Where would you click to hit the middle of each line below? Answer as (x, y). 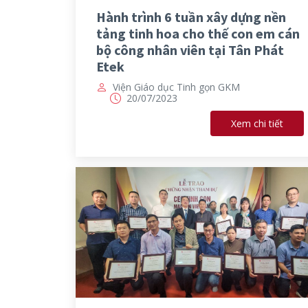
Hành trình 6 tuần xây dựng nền (191, 17)
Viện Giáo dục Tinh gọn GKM (176, 87)
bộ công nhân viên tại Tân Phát (190, 50)
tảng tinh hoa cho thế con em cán (198, 34)
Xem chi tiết (257, 124)
